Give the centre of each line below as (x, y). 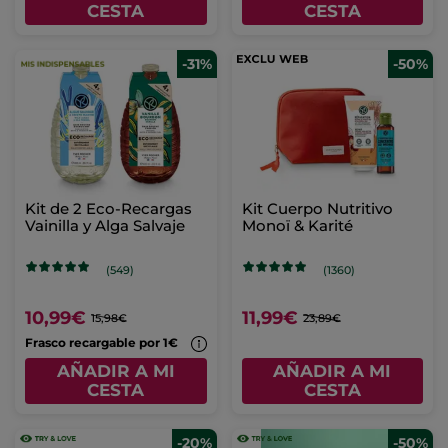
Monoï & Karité (297, 226)
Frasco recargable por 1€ (103, 343)
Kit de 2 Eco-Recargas (108, 209)
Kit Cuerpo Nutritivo (317, 209)
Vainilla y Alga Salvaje (105, 226)
